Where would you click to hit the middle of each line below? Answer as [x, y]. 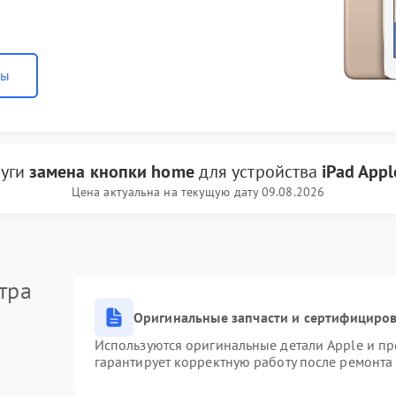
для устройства [258, 171]
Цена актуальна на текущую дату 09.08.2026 [198, 192]
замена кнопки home [111, 171]
